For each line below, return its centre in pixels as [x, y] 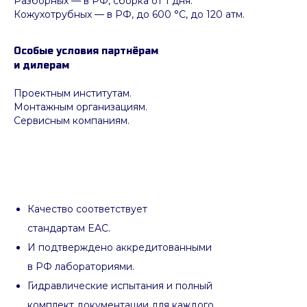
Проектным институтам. [73, 93]
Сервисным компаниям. [72, 120]
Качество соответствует [87, 209]
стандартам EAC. [69, 228]
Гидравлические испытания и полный [120, 285]
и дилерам [41, 65]
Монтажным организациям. [81, 107]
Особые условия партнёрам [86, 51]
